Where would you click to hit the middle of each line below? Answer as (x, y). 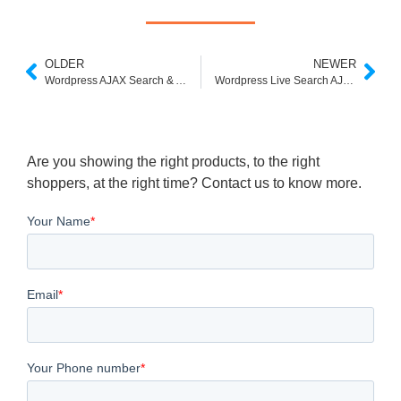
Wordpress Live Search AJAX (348, 80)
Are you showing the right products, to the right (173, 161)
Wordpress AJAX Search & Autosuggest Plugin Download (181, 80)
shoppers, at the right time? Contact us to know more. (194, 183)
